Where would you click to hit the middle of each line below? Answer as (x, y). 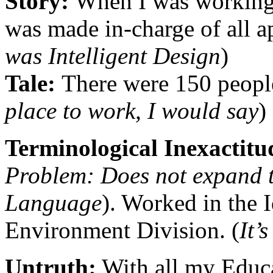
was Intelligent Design (113, 56)
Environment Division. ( (122, 230)
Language (53, 203)
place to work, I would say (132, 111)
